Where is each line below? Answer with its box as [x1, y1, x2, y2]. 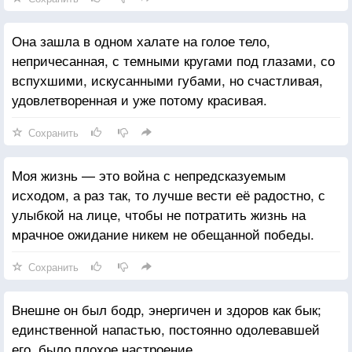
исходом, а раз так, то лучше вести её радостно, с [12, 184, 325, 204]
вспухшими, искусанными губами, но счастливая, [12, 69, 323, 90]
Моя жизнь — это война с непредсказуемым [12, 164, 286, 185]
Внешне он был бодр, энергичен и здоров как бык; [12, 299, 321, 319]
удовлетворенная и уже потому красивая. [12, 89, 267, 109]
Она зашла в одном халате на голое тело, [12, 30, 270, 50]
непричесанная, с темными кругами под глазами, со [12, 49, 335, 70]
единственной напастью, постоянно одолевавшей [12, 318, 320, 339]
